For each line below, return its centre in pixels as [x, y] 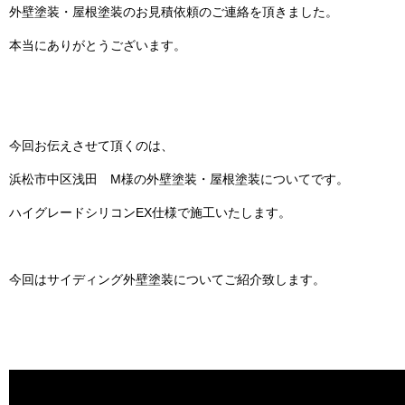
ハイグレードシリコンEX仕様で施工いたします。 [150, 212]
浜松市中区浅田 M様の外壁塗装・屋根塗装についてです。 [179, 179]
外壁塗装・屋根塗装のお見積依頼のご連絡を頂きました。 [174, 11]
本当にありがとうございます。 [98, 45]
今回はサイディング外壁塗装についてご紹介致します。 [167, 279]
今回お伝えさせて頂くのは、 [91, 145]
